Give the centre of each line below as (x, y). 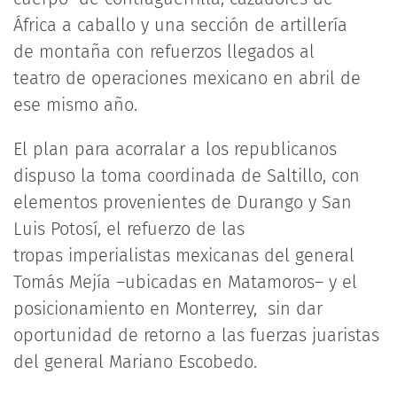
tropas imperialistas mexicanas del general (184, 255)
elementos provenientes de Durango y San (183, 202)
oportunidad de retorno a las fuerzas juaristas (196, 335)
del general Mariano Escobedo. (135, 362)
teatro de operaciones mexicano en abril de (187, 78)
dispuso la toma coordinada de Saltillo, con (187, 175)
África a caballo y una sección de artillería (180, 25)
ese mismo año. (75, 105)
